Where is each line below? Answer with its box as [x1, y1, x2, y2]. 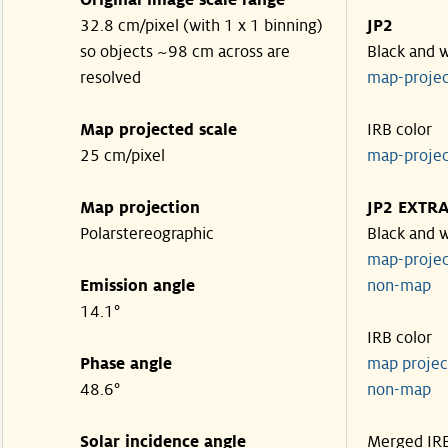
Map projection [80, 199, 200, 217]
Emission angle [80, 277, 195, 295]
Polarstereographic [80, 225, 214, 243]
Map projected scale [80, 121, 237, 139]
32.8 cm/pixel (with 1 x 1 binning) [80, 17, 323, 35]
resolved [80, 69, 141, 87]
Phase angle [80, 355, 172, 373]
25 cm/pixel [80, 147, 165, 165]
